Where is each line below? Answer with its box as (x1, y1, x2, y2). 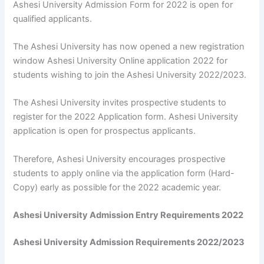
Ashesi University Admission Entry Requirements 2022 (13, 209, 244, 220)
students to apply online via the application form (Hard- (13, 167, 235, 179)
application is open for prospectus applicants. (13, 126, 196, 137)
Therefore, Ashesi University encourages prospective (13, 153, 226, 164)
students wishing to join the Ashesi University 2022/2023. (13, 69, 247, 80)
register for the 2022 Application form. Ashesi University (13, 111, 239, 123)
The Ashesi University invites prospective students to (13, 97, 227, 108)
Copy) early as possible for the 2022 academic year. (13, 181, 222, 193)
